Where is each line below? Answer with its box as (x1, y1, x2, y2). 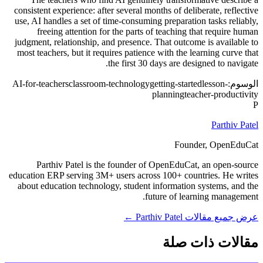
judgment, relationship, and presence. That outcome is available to (15, 37, 258, 48)
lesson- (202, 79, 228, 89)
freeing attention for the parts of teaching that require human (37, 26, 258, 37)
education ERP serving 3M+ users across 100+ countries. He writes (9, 170, 258, 181)
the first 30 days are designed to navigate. (108, 58, 258, 69)
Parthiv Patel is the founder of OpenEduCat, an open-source (36, 160, 258, 170)
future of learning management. (145, 191, 258, 202)
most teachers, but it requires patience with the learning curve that (17, 48, 258, 58)
